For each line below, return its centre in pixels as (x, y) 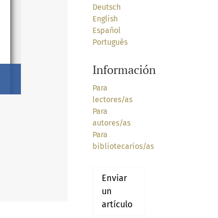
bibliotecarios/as (123, 146)
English (105, 19)
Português (110, 42)
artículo (117, 205)
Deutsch (106, 7)
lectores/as (112, 100)
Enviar (114, 178)
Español (106, 31)
